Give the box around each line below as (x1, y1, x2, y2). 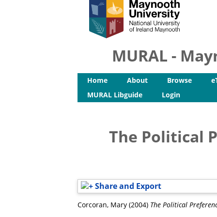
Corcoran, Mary (77, 200, 127, 209)
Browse (167, 76, 192, 85)
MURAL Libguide (87, 90, 142, 99)
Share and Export (93, 181, 161, 191)
